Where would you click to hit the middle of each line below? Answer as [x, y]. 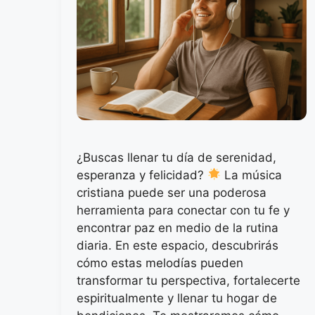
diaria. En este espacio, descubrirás [178, 245]
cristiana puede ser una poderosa [172, 192]
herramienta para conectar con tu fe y [183, 210]
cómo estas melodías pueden [160, 263]
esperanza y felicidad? [142, 175]
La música [252, 175]
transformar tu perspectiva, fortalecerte [188, 280]
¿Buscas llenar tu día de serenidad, [176, 157]
